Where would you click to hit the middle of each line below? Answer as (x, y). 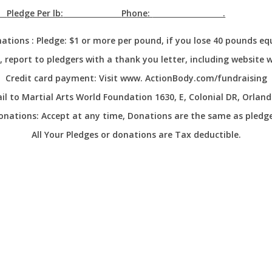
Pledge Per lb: (35, 13)
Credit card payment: (51, 78)
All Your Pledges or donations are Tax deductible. (136, 134)
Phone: (137, 13)
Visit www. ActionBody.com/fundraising (182, 78)
